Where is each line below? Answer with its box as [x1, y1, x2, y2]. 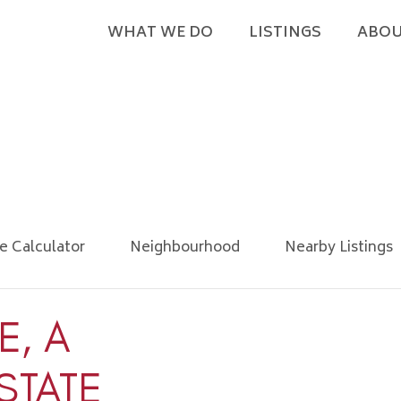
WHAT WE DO [107, 21, 213, 46]
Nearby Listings [285, 235, 394, 260]
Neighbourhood [130, 235, 241, 260]
